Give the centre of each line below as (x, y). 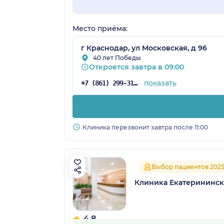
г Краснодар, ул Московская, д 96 (144, 48)
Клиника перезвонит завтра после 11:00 (145, 127)
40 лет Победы (117, 57)
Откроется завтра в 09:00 (136, 67)
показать (160, 83)
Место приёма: (100, 28)
